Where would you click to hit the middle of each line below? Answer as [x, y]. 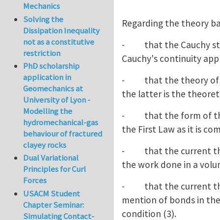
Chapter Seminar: [54, 205]
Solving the [43, 19]
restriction [42, 53]
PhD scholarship [52, 66]
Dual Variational [51, 158]
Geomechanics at [53, 89]
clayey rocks [45, 145]
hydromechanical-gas [61, 123]
